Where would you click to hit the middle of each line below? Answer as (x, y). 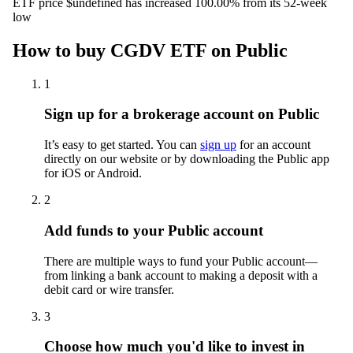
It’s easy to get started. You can (122, 145)
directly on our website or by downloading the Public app (187, 159)
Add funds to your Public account (154, 230)
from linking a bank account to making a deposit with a (181, 275)
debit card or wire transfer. (109, 289)
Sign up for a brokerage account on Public (182, 114)
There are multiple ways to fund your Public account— (181, 261)
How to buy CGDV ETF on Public (150, 50)
